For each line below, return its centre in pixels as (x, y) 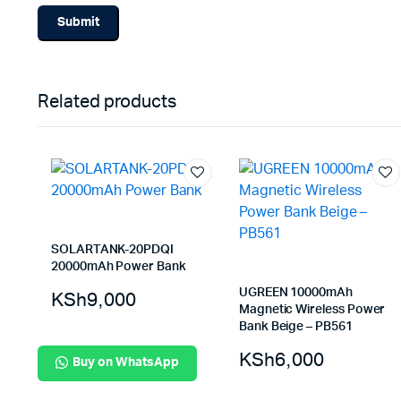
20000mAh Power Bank (119, 266)
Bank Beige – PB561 (295, 326)
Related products (107, 102)
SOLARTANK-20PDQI (112, 249)
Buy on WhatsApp (126, 363)
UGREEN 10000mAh (295, 292)
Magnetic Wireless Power (312, 309)
